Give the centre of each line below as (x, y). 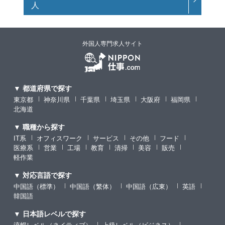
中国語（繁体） (92, 186)
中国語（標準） (36, 186)
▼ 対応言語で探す (42, 175)
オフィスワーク (59, 138)
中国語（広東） (149, 186)
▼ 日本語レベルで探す (49, 214)
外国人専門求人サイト (113, 44)
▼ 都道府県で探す (42, 88)
